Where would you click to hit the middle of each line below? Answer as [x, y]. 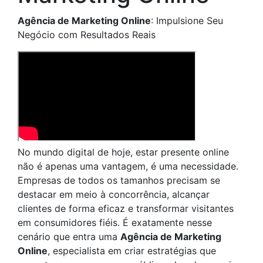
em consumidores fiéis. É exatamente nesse [115, 222]
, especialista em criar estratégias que [132, 251]
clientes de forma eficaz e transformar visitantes [126, 208]
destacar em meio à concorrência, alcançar [114, 194]
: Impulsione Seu [187, 21]
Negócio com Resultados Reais [87, 35]
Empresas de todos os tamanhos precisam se [119, 180]
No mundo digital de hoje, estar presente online [123, 152]
